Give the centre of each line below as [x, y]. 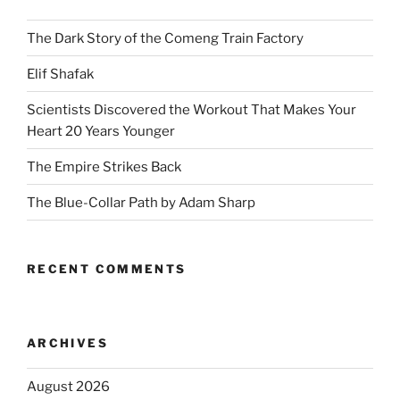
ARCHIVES [67, 342]
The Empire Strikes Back [104, 167]
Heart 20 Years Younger [101, 131]
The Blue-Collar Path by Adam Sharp [141, 202]
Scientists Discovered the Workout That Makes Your [192, 109]
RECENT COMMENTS [107, 269]
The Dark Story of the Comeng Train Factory [165, 38]
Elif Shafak [60, 74]
